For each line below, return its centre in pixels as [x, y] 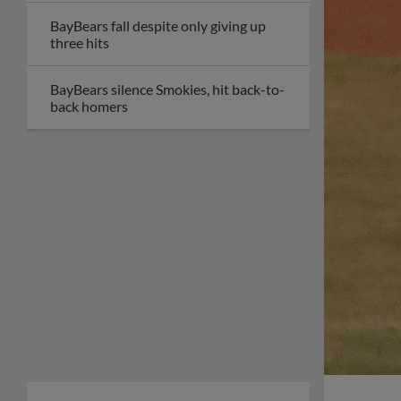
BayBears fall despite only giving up [158, 25]
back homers [89, 106]
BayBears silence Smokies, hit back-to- [167, 89]
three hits [80, 42]
